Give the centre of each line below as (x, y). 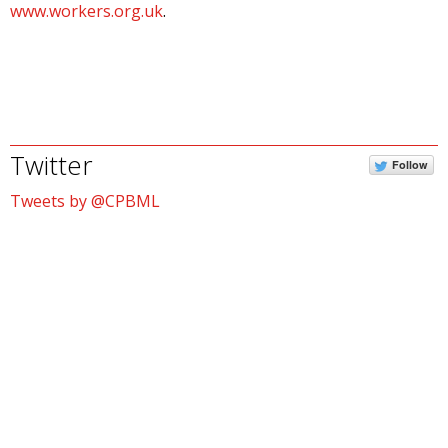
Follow (410, 164)
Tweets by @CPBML (85, 200)
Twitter (51, 164)
